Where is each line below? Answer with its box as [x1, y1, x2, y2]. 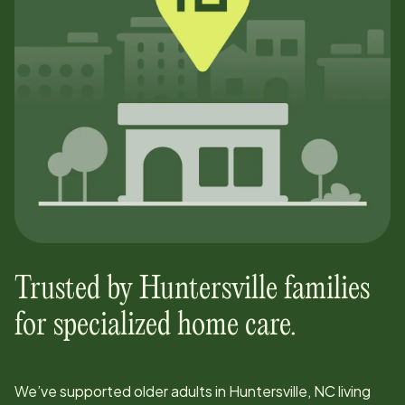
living [335, 381, 371, 400]
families [278, 274, 370, 305]
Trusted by [14, 274, 139, 305]
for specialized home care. [14, 310, 297, 341]
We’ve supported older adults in [14, 381, 229, 400]
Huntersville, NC [229, 381, 335, 400]
